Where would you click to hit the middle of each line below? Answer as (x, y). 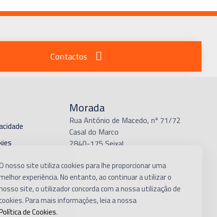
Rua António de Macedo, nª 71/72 (125, 120)
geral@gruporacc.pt (109, 175)
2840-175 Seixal (97, 144)
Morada (87, 108)
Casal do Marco (94, 132)
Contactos (69, 56)
